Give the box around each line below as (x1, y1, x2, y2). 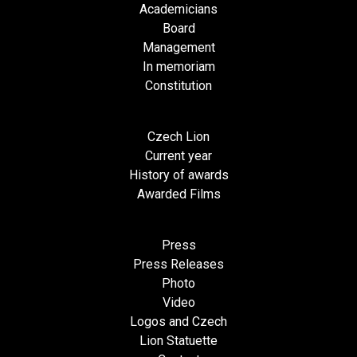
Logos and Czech (130, 314, 227, 330)
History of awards (128, 167, 229, 183)
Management (142, 40, 215, 56)
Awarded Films (136, 186, 221, 202)
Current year (145, 148, 212, 164)
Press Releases (133, 257, 224, 273)
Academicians (139, 2, 218, 18)
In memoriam (142, 59, 215, 75)
